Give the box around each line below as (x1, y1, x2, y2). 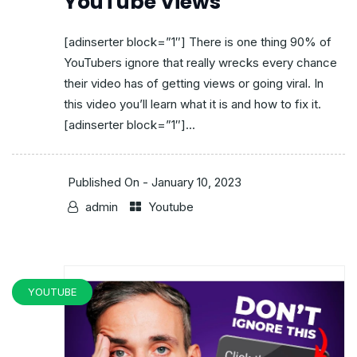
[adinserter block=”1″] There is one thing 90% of (64, 34, 331, 50)
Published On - (68, 175, 151, 190)
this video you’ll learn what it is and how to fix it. (64, 96, 321, 112)
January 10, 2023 (151, 175, 241, 190)
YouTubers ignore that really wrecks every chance (64, 55, 337, 71)
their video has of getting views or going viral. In (64, 76, 324, 92)
